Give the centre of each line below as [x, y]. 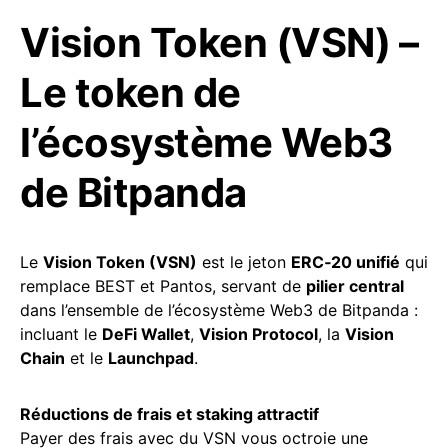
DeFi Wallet [146, 333]
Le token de [130, 92]
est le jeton [244, 261]
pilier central [355, 285]
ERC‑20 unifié [345, 261]
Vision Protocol [258, 333]
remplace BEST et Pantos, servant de [163, 285]
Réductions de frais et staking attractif [169, 413]
